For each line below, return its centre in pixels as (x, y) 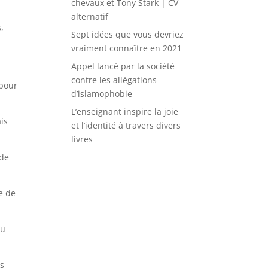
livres (82, 139)
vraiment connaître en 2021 (127, 48)
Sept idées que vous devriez (128, 34)
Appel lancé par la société (123, 66)
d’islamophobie (102, 94)
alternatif (90, 16)
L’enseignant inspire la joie (125, 112)
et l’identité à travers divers (126, 125)
